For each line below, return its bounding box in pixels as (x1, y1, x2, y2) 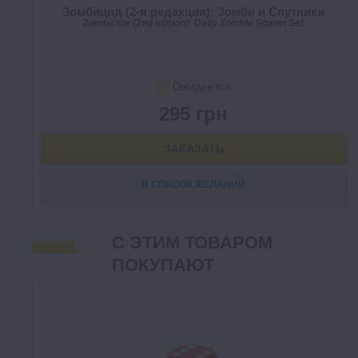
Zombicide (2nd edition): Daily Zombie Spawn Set (83, 18, 304, 29)
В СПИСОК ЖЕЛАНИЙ (141, 179, 245, 190)
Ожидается (172, 80, 231, 93)
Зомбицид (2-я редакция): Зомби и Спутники (62, 5, 324, 18)
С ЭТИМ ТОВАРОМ (112, 233, 272, 253)
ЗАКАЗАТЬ (163, 142, 224, 155)
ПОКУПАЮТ (112, 255, 214, 275)
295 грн (159, 103, 228, 125)
